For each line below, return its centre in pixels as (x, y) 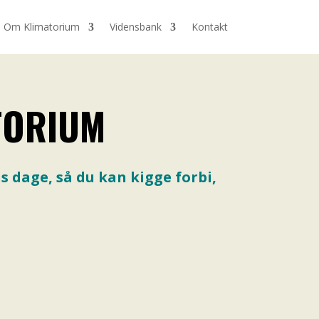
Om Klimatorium (42, 27)
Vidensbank (136, 27)
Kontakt (210, 27)
